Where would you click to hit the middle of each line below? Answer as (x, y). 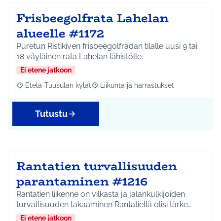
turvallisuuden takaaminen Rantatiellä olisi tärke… (104, 205)
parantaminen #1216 (82, 182)
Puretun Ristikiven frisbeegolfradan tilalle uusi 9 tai (107, 46)
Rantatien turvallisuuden (97, 166)
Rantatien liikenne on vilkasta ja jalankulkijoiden (101, 194)
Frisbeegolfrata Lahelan (92, 18)
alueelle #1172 (60, 34)
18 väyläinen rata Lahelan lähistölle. (80, 57)
